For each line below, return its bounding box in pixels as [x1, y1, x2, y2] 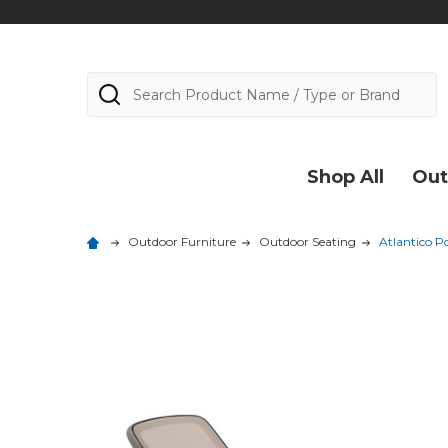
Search [87, 73, 143, 93]
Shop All [307, 166, 384, 188]
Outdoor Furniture [128, 234, 236, 249]
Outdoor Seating [259, 234, 356, 249]
